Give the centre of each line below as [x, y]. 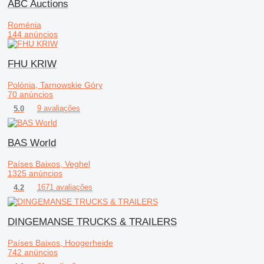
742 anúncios [32, 253]
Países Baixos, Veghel [49, 164]
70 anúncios [30, 95]
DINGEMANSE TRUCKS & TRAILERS [92, 222]
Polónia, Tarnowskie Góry [55, 85]
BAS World [32, 143]
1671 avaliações [65, 187]
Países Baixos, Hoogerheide [60, 243]
